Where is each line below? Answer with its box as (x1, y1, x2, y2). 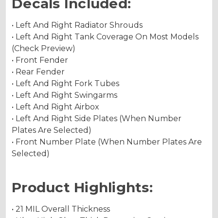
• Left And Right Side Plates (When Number (12, 113, 182, 123)
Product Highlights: (12, 179, 153, 196)
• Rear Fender (12, 67, 65, 76)
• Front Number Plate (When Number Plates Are (12, 137, 202, 146)
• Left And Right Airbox (12, 102, 99, 111)
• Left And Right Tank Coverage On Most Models (12, 32, 199, 41)
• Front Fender (12, 55, 68, 65)
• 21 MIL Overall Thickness (12, 204, 110, 214)
